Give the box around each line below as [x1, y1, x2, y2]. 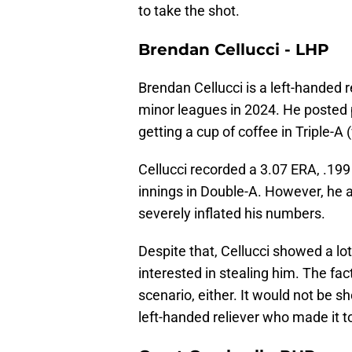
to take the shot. [138, 2, 240, 20]
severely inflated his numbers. [138, 205, 325, 222]
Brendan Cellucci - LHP [138, 40, 329, 60]
